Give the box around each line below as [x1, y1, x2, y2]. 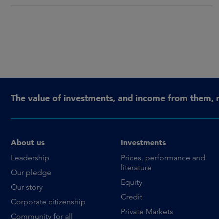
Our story [11, 182, 43, 192]
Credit [121, 192, 143, 201]
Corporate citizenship [11, 197, 86, 206]
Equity [121, 177, 143, 187]
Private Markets [121, 206, 174, 216]
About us [11, 137, 44, 147]
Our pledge [11, 167, 51, 177]
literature [121, 162, 152, 172]
